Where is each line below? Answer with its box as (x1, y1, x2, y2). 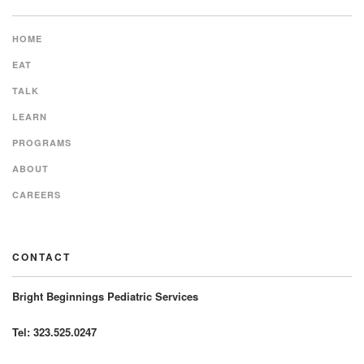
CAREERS (12, 188, 61, 201)
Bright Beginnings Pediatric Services (12, 288, 198, 304)
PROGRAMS (12, 136, 71, 149)
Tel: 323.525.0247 (12, 324, 97, 340)
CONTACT (12, 249, 71, 264)
